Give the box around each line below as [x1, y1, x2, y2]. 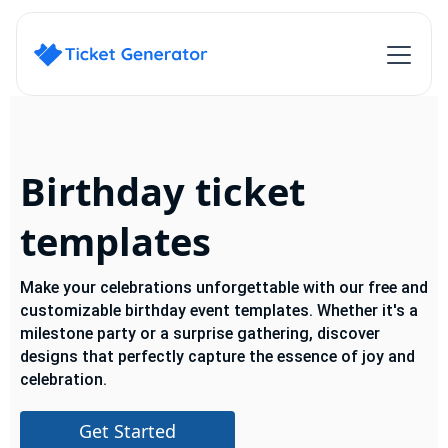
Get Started [79, 419, 176, 443]
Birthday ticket [20, 165, 305, 217]
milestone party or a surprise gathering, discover [20, 324, 380, 343]
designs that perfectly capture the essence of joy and [20, 347, 415, 366]
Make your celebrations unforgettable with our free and [20, 278, 428, 297]
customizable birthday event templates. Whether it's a [20, 301, 418, 320]
